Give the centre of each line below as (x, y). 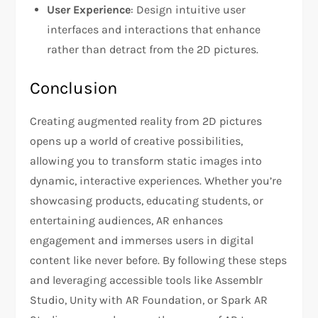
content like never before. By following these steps (159, 261)
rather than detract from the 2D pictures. (153, 50)
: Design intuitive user (188, 10)
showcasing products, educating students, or (147, 201)
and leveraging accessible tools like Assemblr (147, 280)
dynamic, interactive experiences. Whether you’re (156, 181)
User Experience (89, 10)
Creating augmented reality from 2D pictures (146, 121)
